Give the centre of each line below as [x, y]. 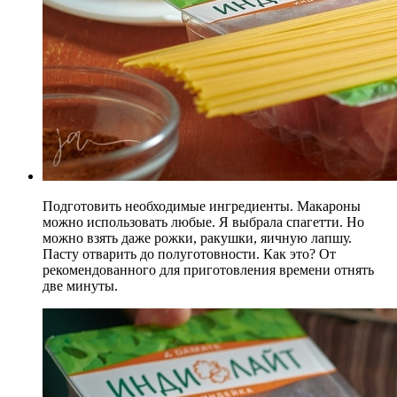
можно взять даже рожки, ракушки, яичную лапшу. [197, 238]
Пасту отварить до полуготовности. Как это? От [189, 254]
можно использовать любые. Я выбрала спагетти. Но [203, 222]
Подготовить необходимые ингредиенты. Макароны [202, 206]
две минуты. [80, 286]
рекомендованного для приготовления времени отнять [208, 270]
